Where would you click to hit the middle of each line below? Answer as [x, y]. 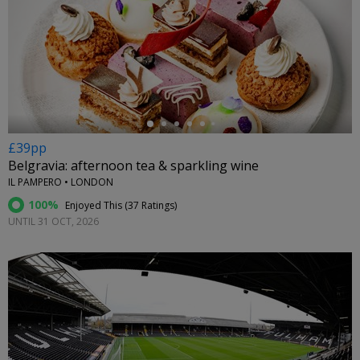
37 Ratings [151, 206]
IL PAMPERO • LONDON [61, 182]
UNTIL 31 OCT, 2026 [53, 222]
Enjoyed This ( [95, 206]
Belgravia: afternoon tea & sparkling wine [133, 166]
